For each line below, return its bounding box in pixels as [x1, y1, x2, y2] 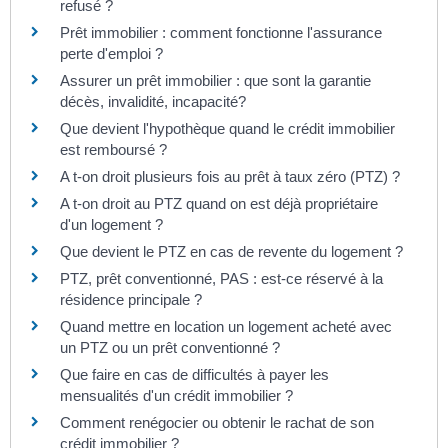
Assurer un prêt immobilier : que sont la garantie [60, 72, 371, 90]
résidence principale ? [60, 291, 202, 309]
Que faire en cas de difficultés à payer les [60, 366, 329, 384]
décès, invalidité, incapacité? [60, 93, 246, 111]
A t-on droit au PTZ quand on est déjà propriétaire [60, 195, 378, 213]
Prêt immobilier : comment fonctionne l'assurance [60, 24, 382, 42]
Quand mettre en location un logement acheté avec [60, 318, 392, 336]
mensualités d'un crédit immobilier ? [60, 387, 293, 405]
